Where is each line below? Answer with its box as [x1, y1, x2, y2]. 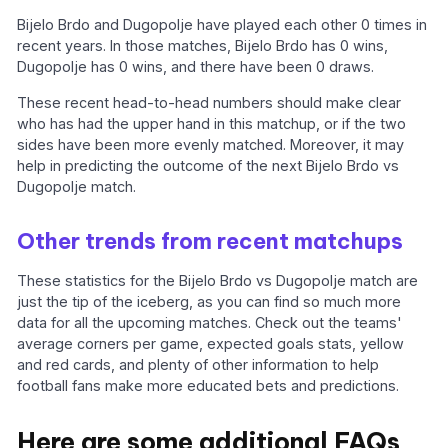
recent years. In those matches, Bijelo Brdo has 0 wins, [17, 37, 389, 55]
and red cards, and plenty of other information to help [17, 355, 380, 373]
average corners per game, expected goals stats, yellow [17, 334, 405, 352]
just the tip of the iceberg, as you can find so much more [17, 292, 402, 310]
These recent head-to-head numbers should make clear [17, 93, 402, 111]
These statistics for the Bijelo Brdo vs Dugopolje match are [17, 271, 419, 289]
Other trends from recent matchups [17, 226, 404, 255]
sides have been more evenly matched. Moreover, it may [17, 135, 405, 153]
